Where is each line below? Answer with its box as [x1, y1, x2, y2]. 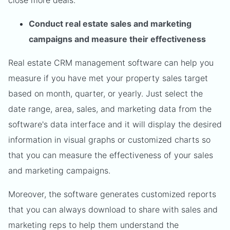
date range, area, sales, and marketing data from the [8, 104, 212, 114]
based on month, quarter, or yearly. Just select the [8, 88, 203, 99]
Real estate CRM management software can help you [8, 57, 214, 68]
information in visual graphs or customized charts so [8, 135, 210, 145]
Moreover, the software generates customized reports [8, 189, 216, 199]
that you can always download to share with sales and [8, 204, 218, 215]
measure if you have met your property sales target [8, 73, 208, 83]
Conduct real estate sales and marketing [29, 18, 191, 29]
